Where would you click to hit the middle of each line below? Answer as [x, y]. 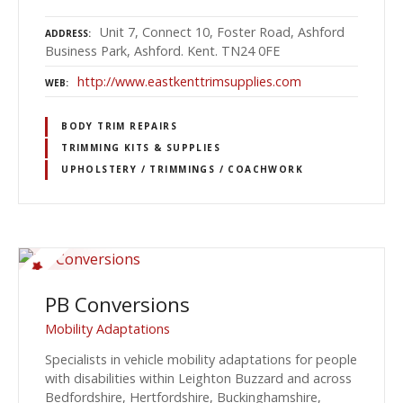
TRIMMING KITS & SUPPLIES [141, 148]
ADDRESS [67, 33]
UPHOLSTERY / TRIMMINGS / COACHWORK [183, 170]
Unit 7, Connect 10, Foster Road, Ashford [222, 31]
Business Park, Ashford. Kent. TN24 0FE [162, 50]
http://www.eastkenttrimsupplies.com [189, 81]
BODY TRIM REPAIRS [120, 126]
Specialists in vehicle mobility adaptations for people [201, 360]
